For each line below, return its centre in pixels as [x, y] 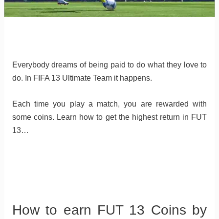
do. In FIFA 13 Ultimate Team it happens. [82, 78]
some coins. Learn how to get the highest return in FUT [109, 117]
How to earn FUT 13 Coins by [109, 210]
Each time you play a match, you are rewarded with [109, 104]
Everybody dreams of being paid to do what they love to [109, 65]
